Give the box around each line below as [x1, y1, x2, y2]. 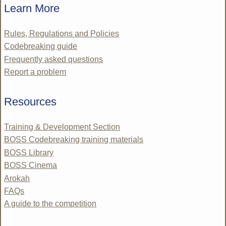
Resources [4, 95, 57, 108]
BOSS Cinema [4, 161, 58, 170]
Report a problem [4, 67, 67, 76]
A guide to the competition [4, 199, 97, 208]
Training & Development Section [4, 122, 121, 131]
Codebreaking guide [4, 42, 78, 51]
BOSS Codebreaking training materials [4, 135, 144, 144]
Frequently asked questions [4, 54, 103, 64]
